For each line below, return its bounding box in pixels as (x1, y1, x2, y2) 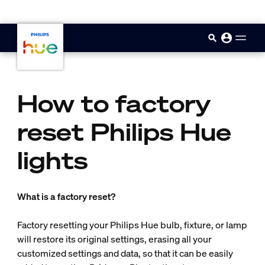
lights (17, 145, 88, 176)
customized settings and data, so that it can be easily (17, 247, 233, 260)
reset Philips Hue (17, 117, 231, 148)
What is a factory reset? (17, 190, 115, 203)
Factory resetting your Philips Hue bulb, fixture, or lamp (17, 218, 247, 231)
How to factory (17, 88, 211, 119)
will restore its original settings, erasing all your (17, 232, 212, 245)
